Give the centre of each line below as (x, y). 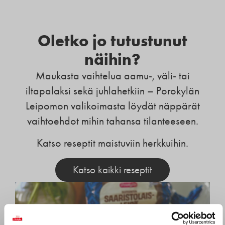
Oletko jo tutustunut (113, 41)
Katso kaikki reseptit (113, 170)
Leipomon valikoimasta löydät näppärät (113, 106)
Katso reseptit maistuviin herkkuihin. (113, 143)
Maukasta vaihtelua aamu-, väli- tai (113, 76)
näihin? (113, 59)
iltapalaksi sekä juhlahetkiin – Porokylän (113, 91)
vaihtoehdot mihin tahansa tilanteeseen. (113, 121)
